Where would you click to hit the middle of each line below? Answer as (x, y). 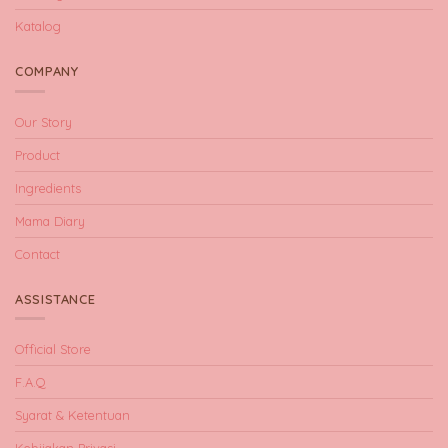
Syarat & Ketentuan (72, 415)
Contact (37, 253)
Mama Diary (50, 220)
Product (37, 154)
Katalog (38, 26)
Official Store (53, 349)
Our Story (43, 121)
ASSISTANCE (55, 298)
